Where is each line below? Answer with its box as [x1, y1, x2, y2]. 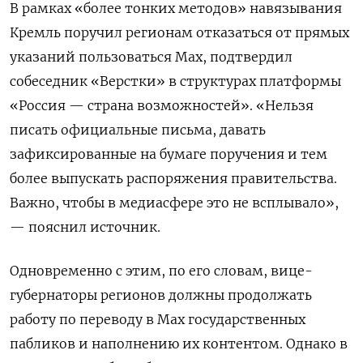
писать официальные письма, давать [10, 121, 266, 138]
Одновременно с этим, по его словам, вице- [10, 262, 313, 279]
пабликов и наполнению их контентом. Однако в [10, 335, 348, 352]
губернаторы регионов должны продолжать [10, 286, 312, 303]
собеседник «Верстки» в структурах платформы [10, 72, 341, 89]
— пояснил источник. [10, 218, 160, 235]
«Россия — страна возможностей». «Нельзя [10, 96, 314, 113]
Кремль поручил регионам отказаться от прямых [10, 23, 349, 41]
